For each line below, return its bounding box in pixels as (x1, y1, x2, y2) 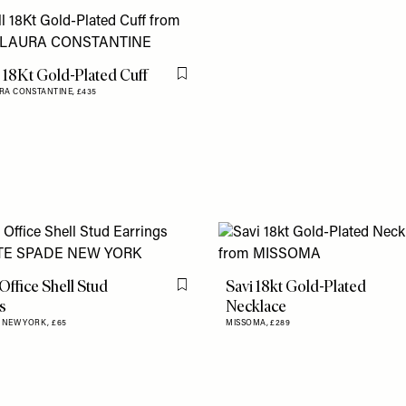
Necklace (226, 296, 287, 317)
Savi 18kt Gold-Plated (226, 276, 367, 297)
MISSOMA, (226, 319, 271, 328)
